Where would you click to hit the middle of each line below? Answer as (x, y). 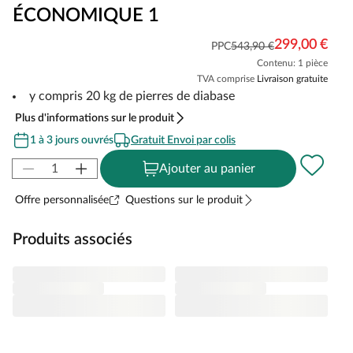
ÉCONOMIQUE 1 (86, 15)
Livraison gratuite (292, 78)
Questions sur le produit (184, 200)
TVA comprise (227, 78)
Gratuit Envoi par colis (183, 140)
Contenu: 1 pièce (292, 63)
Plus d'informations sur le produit (95, 118)
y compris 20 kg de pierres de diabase (132, 96)
